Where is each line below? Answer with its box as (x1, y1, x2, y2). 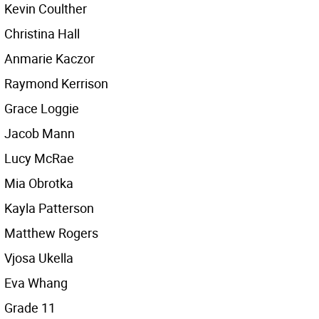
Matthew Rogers (4, 224, 98, 241)
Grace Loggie (4, 100, 79, 117)
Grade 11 (4, 299, 56, 316)
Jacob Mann (4, 125, 75, 142)
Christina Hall (4, 25, 80, 42)
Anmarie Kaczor (4, 50, 95, 67)
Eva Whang (4, 274, 68, 291)
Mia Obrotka (4, 174, 73, 192)
